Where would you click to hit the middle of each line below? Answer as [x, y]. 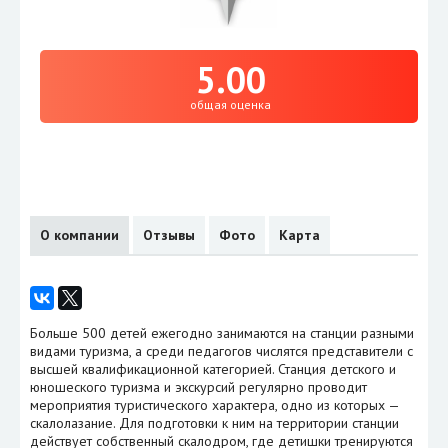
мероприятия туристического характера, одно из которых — [214, 404]
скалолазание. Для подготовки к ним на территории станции [214, 422]
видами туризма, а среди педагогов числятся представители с [221, 350]
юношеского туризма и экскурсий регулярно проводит [198, 386]
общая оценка [230, 104]
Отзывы [169, 234]
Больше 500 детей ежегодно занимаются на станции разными [222, 332]
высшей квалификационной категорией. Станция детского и [213, 368]
